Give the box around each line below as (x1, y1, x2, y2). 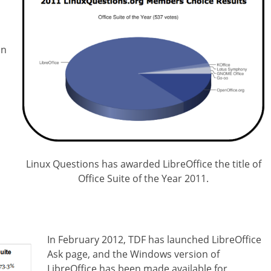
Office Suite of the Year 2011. (78, 171, 209, 185)
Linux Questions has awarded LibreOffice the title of (25, 157, 261, 171)
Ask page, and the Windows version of (47, 247, 220, 261)
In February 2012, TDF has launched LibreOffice (47, 233, 261, 247)
